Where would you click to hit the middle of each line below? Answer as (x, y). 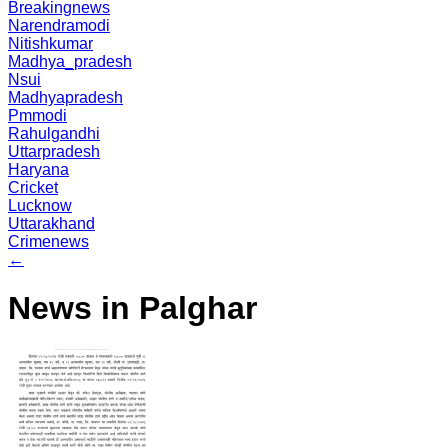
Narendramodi (59, 25)
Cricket (33, 187)
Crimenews (48, 241)
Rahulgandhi (54, 133)
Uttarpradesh (54, 151)
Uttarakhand (51, 223)
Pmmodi (37, 115)
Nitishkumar (50, 43)
